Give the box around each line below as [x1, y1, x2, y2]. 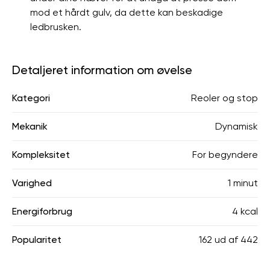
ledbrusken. [30, 21, 81, 33]
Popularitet [12, 234, 61, 245]
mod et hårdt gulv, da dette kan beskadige [30, 7, 223, 18]
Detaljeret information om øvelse [12, 63, 192, 77]
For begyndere [192, 149, 258, 160]
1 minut [228, 177, 258, 189]
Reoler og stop [191, 92, 258, 104]
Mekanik [12, 121, 48, 132]
